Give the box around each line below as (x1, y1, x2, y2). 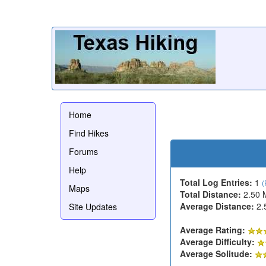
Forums (69, 145, 98, 157)
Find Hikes (69, 126, 109, 139)
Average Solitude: (180, 247, 252, 259)
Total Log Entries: (180, 176, 252, 188)
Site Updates (69, 200, 117, 213)
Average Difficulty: (180, 235, 255, 248)
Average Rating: (180, 223, 245, 236)
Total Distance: (180, 188, 241, 200)
